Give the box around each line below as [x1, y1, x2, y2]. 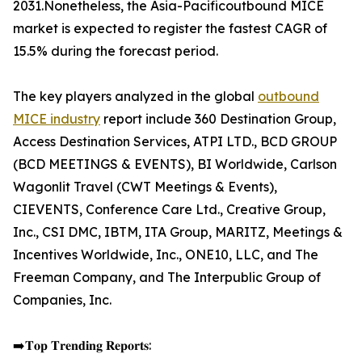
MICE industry [13, 111, 100, 128]
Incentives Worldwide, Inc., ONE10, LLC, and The [13, 246, 318, 263]
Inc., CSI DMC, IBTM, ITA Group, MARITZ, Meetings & [13, 224, 343, 241]
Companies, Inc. [13, 292, 112, 309]
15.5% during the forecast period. [13, 43, 218, 60]
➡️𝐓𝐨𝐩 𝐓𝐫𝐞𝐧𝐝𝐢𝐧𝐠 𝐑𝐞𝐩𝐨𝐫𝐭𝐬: [13, 337, 151, 354]
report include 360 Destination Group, [100, 111, 336, 128]
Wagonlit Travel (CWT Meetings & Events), [13, 179, 277, 196]
